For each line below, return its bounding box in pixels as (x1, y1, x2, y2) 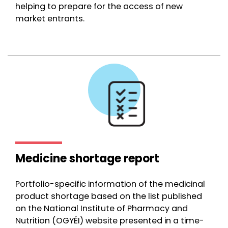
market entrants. (15, 13, 84, 24)
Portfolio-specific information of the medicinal (15, 178, 205, 190)
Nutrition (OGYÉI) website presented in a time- (15, 215, 204, 226)
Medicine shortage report (15, 151, 159, 166)
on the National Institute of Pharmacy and (15, 203, 188, 214)
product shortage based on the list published (15, 190, 202, 202)
